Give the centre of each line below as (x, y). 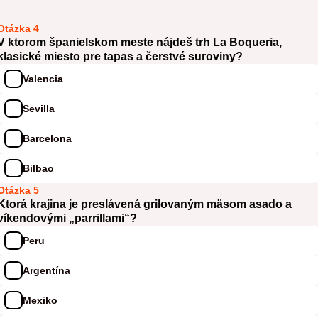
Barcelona (47, 138)
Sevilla (39, 108)
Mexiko (40, 300)
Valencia (43, 78)
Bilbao (38, 168)
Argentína (46, 270)
